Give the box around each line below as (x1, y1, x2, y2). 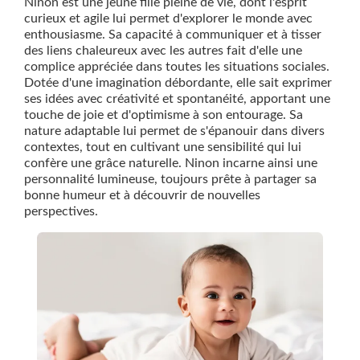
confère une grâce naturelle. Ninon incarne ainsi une (24, 157, 317, 170)
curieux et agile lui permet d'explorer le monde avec (24, 12, 313, 26)
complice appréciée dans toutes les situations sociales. (24, 60, 329, 74)
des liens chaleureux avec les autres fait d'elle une (24, 44, 302, 58)
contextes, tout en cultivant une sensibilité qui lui (24, 141, 301, 154)
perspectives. (24, 205, 98, 219)
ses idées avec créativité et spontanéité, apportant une (24, 92, 330, 106)
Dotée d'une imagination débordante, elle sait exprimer (24, 76, 332, 90)
